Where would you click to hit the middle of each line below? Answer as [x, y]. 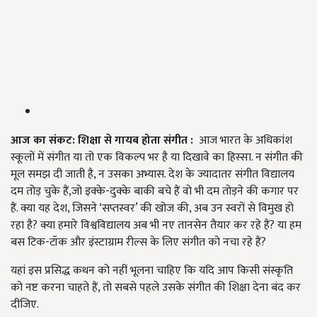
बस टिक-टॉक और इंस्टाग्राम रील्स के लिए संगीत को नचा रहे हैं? [138, 243]
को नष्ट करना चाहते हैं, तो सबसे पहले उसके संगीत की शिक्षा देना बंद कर [156, 288]
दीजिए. [25, 305]
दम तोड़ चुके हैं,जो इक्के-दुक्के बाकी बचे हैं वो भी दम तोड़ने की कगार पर [155, 192]
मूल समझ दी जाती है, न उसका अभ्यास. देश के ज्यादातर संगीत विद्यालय [152, 175]
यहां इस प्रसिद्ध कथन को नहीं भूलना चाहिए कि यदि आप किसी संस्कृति [152, 271]
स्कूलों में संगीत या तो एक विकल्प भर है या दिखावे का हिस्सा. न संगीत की [157, 158]
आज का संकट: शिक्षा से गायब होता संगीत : [102, 141]
